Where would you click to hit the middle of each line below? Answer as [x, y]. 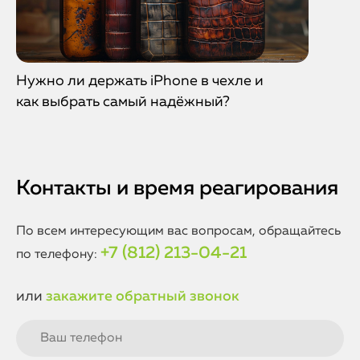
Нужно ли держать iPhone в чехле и [140, 81]
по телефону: [58, 255]
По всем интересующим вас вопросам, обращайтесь [178, 231]
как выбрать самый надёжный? [123, 102]
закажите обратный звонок [143, 297]
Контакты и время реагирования [177, 189]
